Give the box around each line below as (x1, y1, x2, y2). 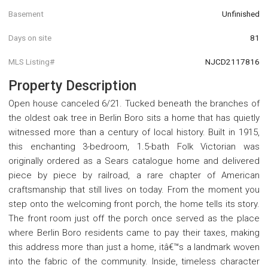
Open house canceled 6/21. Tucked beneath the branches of (8, 98, 260, 109)
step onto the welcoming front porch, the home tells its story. (8, 199, 260, 210)
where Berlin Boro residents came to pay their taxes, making (8, 227, 260, 239)
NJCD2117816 (205, 56, 260, 66)
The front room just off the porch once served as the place (8, 213, 260, 224)
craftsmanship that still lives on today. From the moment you (8, 184, 260, 196)
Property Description (8, 78, 136, 95)
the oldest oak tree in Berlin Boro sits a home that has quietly (8, 112, 260, 124)
